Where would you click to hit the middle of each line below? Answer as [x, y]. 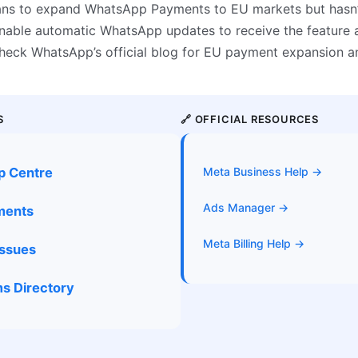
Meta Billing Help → [254, 244]
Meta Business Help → [263, 172]
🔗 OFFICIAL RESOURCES [250, 119]
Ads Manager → [246, 208]
